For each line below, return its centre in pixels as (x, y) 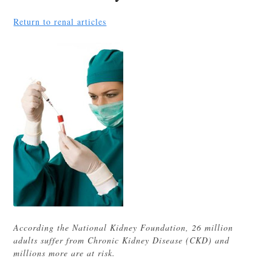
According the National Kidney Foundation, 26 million (124, 227)
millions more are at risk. (65, 253)
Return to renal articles (60, 22)
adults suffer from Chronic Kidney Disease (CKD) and (122, 240)
